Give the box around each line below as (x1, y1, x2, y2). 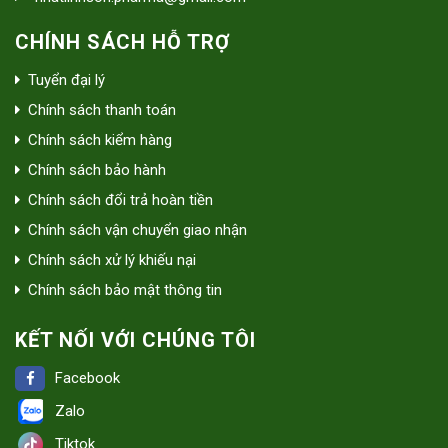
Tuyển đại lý (28, 70, 105, 89)
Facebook (55, 369, 120, 388)
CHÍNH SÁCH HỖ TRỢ (15, 29, 230, 54)
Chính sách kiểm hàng (28, 130, 172, 149)
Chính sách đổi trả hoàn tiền (28, 190, 213, 209)
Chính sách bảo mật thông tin (28, 280, 222, 299)
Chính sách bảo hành (28, 160, 166, 179)
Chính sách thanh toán (28, 100, 176, 119)
